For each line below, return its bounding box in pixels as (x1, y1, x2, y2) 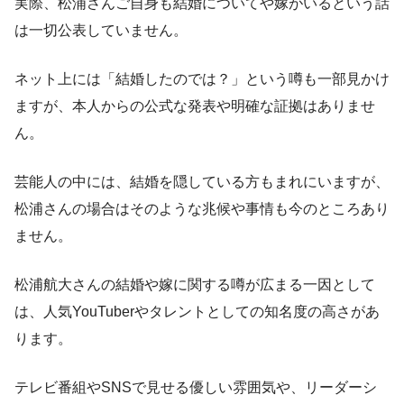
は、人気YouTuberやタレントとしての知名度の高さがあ (14, 304, 380, 320)
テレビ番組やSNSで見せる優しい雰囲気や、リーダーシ (14, 380, 377, 396)
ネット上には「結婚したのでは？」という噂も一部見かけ (14, 71, 390, 87)
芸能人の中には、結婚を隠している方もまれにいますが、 (14, 174, 390, 190)
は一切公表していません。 (14, 23, 188, 39)
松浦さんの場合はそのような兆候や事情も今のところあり (14, 201, 390, 217)
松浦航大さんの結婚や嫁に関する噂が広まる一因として (14, 277, 375, 293)
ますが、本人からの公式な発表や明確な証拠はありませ (14, 98, 375, 115)
